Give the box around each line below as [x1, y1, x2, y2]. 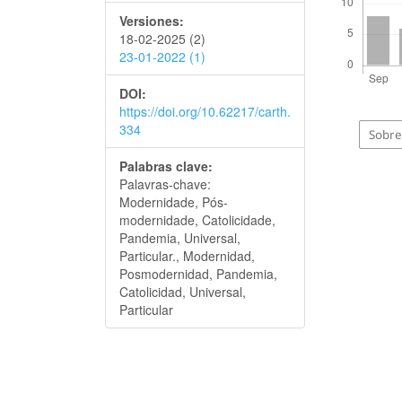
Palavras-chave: [119, 175, 211, 194]
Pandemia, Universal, [119, 229, 240, 248]
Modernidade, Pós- [119, 193, 228, 212]
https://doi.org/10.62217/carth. [119, 102, 291, 121]
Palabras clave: [119, 157, 213, 176]
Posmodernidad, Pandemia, [119, 265, 277, 284]
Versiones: [119, 12, 184, 31]
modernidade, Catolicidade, [119, 211, 275, 230]
